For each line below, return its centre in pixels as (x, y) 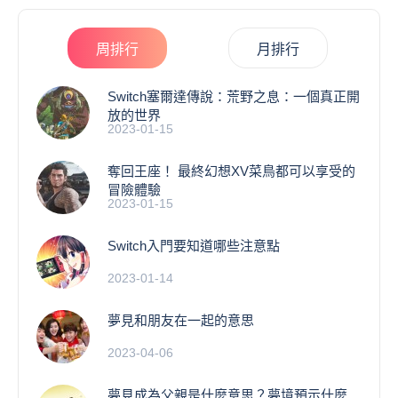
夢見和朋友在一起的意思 (181, 320)
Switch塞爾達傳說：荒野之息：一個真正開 (234, 96)
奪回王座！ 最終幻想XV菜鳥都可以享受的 (231, 171)
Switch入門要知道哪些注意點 (194, 245)
